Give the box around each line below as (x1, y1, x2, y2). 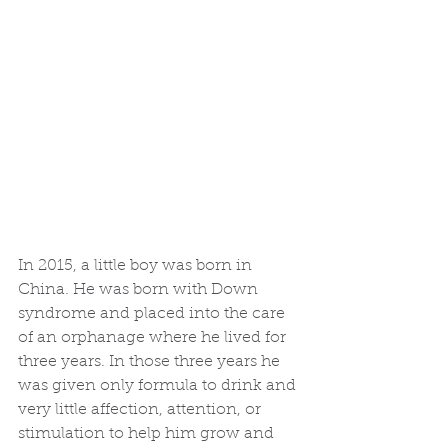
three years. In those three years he (18, 353, 284, 370)
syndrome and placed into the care (18, 305, 289, 322)
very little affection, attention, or (18, 401, 265, 418)
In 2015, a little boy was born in (18, 257, 256, 274)
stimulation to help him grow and (18, 425, 278, 442)
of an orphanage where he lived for (18, 329, 290, 346)
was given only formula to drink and (18, 377, 300, 394)
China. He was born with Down (18, 281, 262, 298)
